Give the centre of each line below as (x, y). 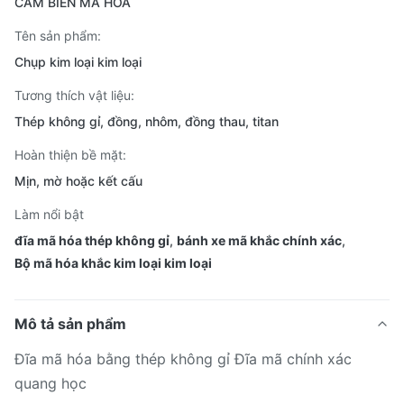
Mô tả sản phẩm (70, 324)
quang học (50, 383)
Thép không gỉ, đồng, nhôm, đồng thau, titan (147, 121)
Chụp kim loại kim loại (78, 62)
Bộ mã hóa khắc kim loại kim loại (113, 263)
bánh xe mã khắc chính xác (259, 240)
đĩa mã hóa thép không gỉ (92, 240)
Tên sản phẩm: (58, 36)
